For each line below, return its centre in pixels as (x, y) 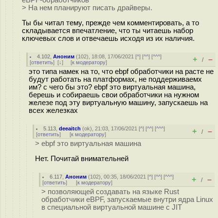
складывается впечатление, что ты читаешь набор (108, 30)
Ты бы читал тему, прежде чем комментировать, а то (110, 23)
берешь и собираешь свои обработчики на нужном (114, 95)
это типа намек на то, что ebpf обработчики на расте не (121, 72)
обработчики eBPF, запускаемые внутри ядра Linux (127, 200)
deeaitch (70, 128)
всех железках (53, 110)
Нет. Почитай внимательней (82, 158)
